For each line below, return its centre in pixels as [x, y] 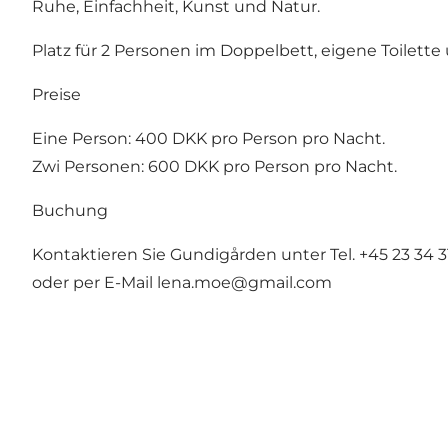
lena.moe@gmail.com [244, 283]
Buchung [70, 211]
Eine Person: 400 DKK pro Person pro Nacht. [208, 139]
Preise [56, 95]
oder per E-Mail [94, 283]
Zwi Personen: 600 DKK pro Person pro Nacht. [214, 167]
